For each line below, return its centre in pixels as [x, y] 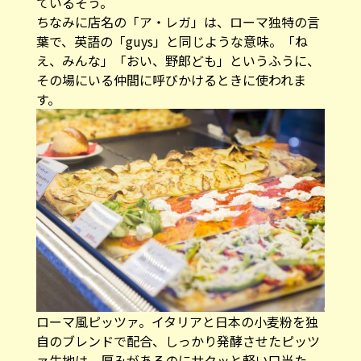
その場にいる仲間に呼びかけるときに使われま [171, 80]
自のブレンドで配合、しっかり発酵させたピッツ [178, 340]
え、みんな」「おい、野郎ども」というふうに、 [178, 61]
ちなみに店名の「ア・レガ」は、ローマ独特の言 [178, 22]
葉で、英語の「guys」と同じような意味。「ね [172, 41]
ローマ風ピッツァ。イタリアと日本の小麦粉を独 [177, 321]
